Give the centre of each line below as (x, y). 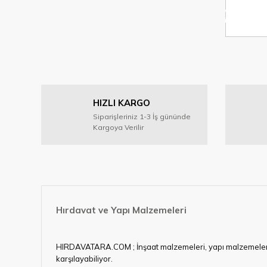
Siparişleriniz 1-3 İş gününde (142, 116)
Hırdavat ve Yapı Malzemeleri (121, 210)
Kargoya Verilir (118, 127)
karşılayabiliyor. (84, 258)
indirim (236, 20)
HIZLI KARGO (122, 103)
